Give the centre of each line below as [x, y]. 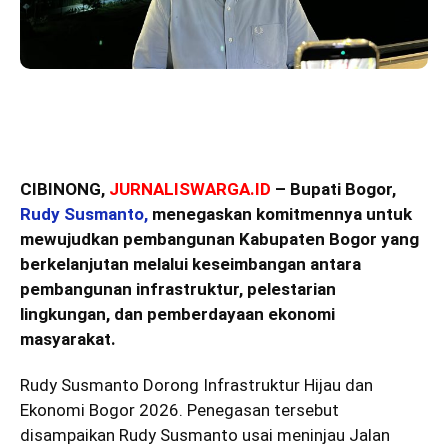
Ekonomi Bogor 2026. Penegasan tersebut [179, 410]
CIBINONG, [64, 189]
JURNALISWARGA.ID [190, 189]
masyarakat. [68, 339]
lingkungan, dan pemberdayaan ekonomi [177, 314]
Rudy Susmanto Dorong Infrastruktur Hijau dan [196, 385]
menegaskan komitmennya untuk [280, 214]
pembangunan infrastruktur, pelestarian [178, 289]
